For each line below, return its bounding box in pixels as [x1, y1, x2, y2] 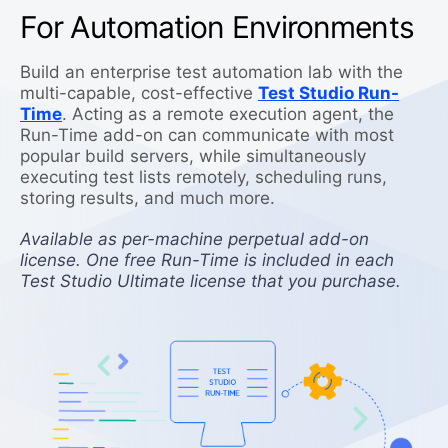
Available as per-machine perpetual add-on [20, 229, 369, 250]
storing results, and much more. [20, 188, 275, 209]
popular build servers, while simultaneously [20, 146, 366, 167]
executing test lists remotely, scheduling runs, [20, 167, 387, 188]
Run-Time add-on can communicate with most [20, 125, 394, 146]
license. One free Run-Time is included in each [20, 250, 394, 271]
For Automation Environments [20, 9, 414, 46]
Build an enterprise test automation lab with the [20, 62, 403, 83]
